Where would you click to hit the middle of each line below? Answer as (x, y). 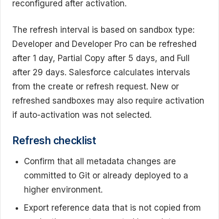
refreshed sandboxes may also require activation (108, 101)
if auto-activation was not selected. (82, 115)
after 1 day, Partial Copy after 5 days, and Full (101, 58)
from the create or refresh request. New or (96, 87)
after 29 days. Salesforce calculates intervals (101, 73)
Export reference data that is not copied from (112, 208)
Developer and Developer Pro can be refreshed (104, 44)
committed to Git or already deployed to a (106, 175)
